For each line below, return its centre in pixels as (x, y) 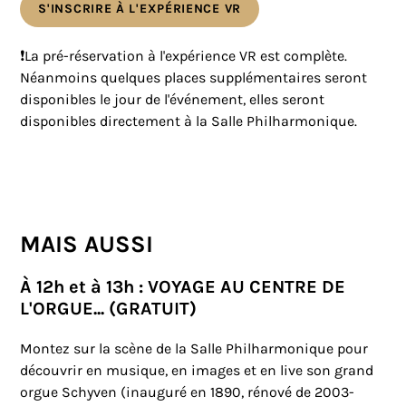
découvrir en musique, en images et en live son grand (197, 371)
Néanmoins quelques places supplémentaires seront (194, 78)
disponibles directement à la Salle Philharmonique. (189, 121)
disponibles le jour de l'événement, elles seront (173, 100)
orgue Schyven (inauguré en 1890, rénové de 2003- (188, 392)
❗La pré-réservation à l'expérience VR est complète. (184, 56)
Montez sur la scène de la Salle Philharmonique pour (194, 349)
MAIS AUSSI (87, 245)
